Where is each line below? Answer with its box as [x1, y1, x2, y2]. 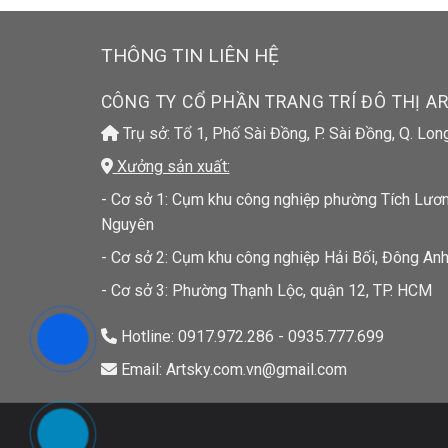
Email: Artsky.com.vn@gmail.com [116, 359, 347, 379]
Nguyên [100, 214, 154, 234]
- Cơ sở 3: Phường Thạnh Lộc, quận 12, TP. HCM [100, 280, 432, 300]
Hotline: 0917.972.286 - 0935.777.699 [116, 326, 384, 346]
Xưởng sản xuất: [112, 156, 230, 176]
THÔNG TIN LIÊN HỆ [100, 43, 279, 67]
